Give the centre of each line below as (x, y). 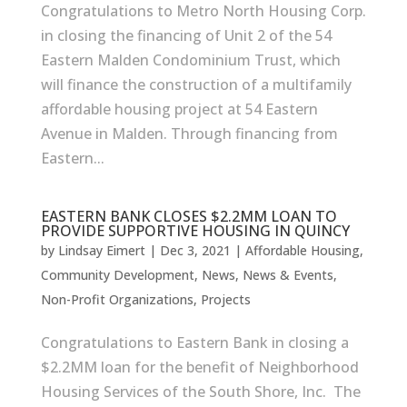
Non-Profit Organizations (117, 299)
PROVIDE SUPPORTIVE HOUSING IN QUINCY (195, 231)
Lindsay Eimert (101, 250)
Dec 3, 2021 (195, 250)
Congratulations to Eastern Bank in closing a (194, 342)
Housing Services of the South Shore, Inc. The (200, 392)
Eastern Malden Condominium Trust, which (190, 60)
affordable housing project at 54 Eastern (179, 109)
